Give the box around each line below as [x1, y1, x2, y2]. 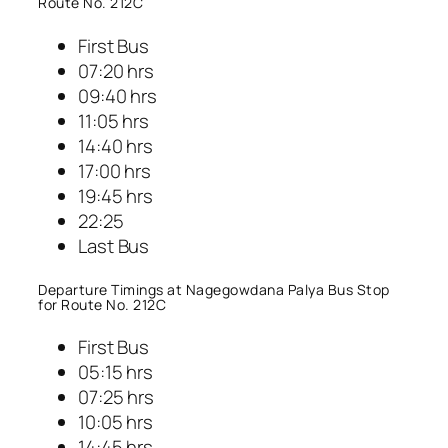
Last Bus [78, 232, 150, 259]
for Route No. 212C [38, 295, 166, 315]
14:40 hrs [78, 132, 154, 159]
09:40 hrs [78, 82, 158, 109]
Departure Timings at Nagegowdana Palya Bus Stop [38, 280, 390, 300]
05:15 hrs [78, 359, 154, 386]
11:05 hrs [78, 107, 150, 134]
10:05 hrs [78, 409, 154, 436]
